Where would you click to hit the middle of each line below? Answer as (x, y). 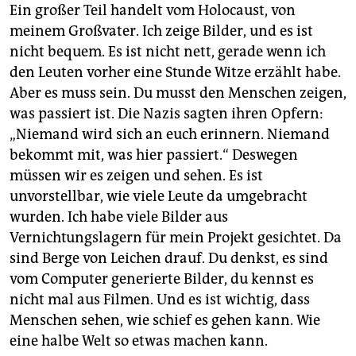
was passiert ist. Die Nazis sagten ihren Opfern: (166, 114)
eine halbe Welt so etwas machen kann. (139, 341)
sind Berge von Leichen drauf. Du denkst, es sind (169, 259)
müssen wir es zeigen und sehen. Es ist (136, 176)
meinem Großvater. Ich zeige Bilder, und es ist (161, 31)
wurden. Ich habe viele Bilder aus (119, 217)
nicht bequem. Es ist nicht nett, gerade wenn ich (168, 52)
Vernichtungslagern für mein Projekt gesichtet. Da (176, 238)
